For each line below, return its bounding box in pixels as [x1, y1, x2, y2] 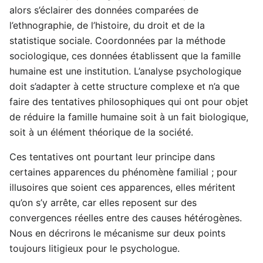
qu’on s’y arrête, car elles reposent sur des [9, 197, 197, 209]
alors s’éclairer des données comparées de [9, 4, 198, 16]
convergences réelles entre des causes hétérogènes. [9, 212, 242, 224]
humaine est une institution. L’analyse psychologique [9, 65, 241, 77]
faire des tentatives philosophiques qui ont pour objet [9, 96, 248, 108]
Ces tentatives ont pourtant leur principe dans [9, 151, 215, 163]
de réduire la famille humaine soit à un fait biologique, [9, 111, 248, 123]
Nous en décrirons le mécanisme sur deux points [9, 227, 225, 240]
